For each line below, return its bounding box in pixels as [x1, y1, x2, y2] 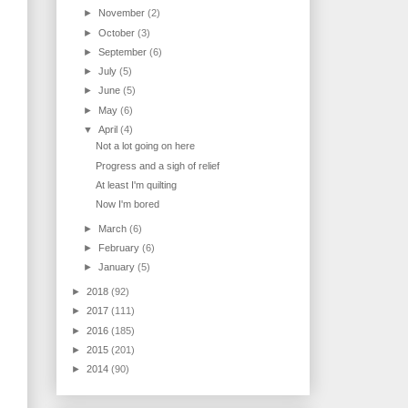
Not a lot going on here [96, 140, 196, 152]
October [98, 26, 138, 38]
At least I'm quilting [96, 178, 178, 190]
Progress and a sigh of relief [96, 159, 220, 171]
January [98, 261, 138, 273]
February [98, 242, 143, 254]
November [98, 7, 148, 19]
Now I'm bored [96, 199, 160, 210]
